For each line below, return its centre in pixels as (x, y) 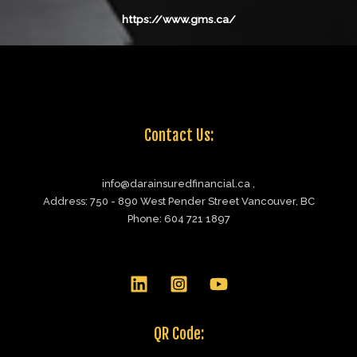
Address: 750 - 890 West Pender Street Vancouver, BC (178, 201)
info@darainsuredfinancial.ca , (178, 183)
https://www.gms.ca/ (178, 19)
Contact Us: (178, 135)
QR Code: (178, 334)
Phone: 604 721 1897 (178, 218)
